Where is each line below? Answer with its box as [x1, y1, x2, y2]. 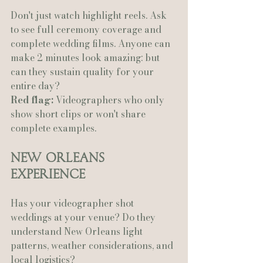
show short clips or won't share [11, 106, 148, 121]
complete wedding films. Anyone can [11, 36, 173, 50]
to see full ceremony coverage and [11, 22, 164, 36]
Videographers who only [53, 92, 167, 107]
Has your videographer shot [11, 195, 136, 210]
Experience [11, 166, 85, 181]
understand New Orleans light [11, 224, 145, 238]
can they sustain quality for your [11, 64, 156, 79]
